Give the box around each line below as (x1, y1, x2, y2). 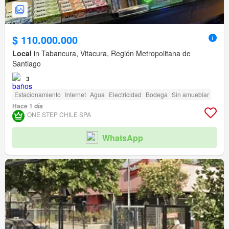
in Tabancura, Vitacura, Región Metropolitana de (32, 48, 191, 59)
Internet (65, 90, 86, 99)
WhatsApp (102, 131, 143, 144)
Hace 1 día (12, 101, 43, 111)
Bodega (146, 90, 168, 99)
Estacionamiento (14, 90, 61, 99)
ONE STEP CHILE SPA (27, 110, 91, 119)
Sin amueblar (172, 90, 209, 99)
